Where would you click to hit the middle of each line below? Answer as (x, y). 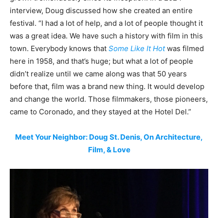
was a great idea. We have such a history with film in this (106, 36)
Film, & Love (109, 149)
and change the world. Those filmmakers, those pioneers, (109, 99)
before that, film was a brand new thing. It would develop (107, 86)
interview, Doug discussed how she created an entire (101, 10)
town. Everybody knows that (59, 48)
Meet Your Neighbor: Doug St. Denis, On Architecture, (109, 137)
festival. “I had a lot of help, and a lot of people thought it (106, 23)
